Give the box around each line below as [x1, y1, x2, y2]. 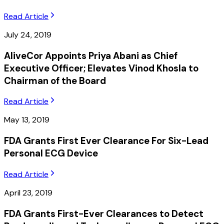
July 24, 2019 [4, 29, 51, 40]
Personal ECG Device [4, 147, 98, 160]
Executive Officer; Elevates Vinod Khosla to [4, 61, 198, 74]
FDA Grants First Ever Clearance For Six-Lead [4, 134, 208, 147]
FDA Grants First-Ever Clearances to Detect [4, 207, 203, 220]
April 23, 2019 [4, 187, 52, 198]
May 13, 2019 [4, 114, 49, 125]
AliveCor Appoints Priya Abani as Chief [4, 49, 177, 62]
